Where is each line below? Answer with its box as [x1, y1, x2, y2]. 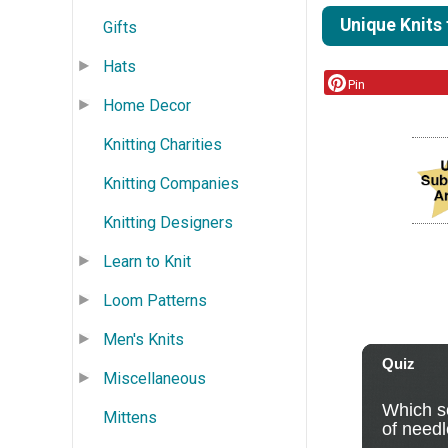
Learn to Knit [103, 251, 191, 271]
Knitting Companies [103, 173, 239, 193]
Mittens [103, 407, 157, 427]
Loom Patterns [103, 290, 207, 310]
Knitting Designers [103, 212, 233, 232]
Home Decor [103, 95, 191, 115]
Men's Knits [103, 329, 184, 349]
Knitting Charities [103, 134, 222, 154]
